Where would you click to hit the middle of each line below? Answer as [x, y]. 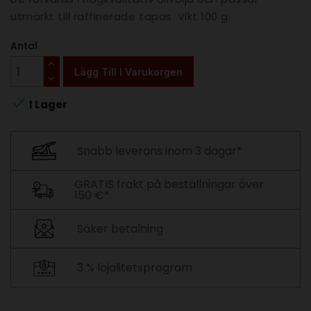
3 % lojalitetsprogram [135, 267]
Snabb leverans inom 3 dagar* [160, 151]
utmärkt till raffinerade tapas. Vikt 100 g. [121, 17]
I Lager [47, 105]
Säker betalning [120, 228]
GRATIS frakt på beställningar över [169, 184]
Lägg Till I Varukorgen [128, 72]
